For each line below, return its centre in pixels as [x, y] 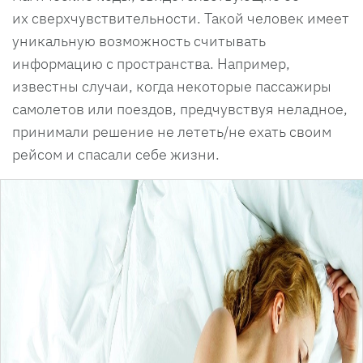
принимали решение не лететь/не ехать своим [172, 131]
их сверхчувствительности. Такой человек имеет [181, 18]
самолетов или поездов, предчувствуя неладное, [180, 109]
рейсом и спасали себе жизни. [117, 154]
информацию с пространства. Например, [151, 63]
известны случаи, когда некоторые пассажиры [172, 86]
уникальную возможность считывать [139, 41]
